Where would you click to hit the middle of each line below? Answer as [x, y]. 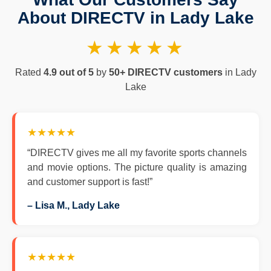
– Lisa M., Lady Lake [73, 205]
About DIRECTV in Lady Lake [135, 18]
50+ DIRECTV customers [165, 72]
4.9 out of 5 [68, 72]
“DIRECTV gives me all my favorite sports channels [137, 153]
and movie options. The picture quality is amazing [137, 167]
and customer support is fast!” [90, 182]
